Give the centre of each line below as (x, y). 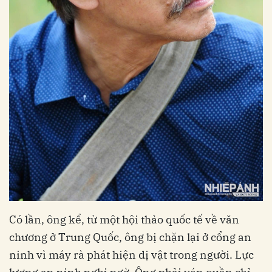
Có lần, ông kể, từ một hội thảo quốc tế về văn (124, 220)
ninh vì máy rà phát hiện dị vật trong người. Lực (131, 255)
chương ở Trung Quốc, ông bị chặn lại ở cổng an (130, 237)
